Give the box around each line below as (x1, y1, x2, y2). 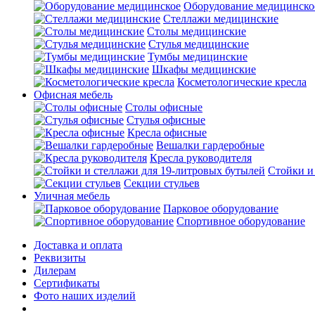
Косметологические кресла (177, 76, 307, 88)
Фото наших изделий (34, 290, 136, 302)
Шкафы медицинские (152, 63, 256, 75)
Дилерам (34, 264, 76, 276)
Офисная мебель (34, 89, 112, 101)
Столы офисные (125, 101, 202, 113)
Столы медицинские (147, 25, 246, 37)
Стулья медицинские (148, 38, 249, 50)
